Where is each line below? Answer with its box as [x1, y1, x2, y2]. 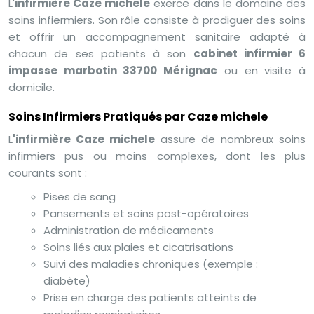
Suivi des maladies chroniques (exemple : [43, 256, 258, 271]
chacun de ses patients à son [8, 46, 193, 61]
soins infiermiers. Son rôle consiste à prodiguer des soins [8, 12, 306, 27]
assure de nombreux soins [155, 131, 306, 146]
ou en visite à [217, 62, 306, 78]
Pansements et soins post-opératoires [43, 205, 249, 221]
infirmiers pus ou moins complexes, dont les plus [8, 148, 306, 163]
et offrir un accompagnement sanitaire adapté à [8, 29, 306, 44]
